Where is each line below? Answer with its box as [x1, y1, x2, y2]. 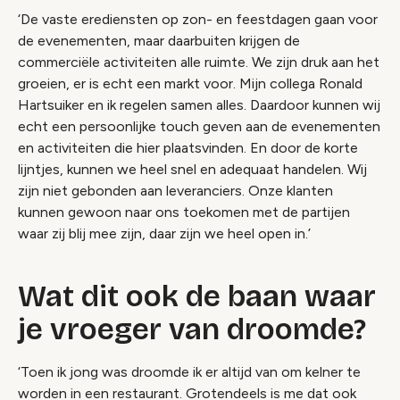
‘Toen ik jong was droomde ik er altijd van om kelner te [18, 363, 361, 381]
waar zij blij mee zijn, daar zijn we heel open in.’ [18, 225, 311, 243]
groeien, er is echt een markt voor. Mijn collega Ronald [18, 75, 362, 93]
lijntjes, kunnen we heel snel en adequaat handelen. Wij [18, 161, 367, 179]
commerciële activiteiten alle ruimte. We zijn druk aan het [18, 54, 379, 71]
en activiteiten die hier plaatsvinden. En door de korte [18, 139, 358, 157]
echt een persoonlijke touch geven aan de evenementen [18, 118, 380, 136]
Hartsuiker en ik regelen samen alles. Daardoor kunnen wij [18, 96, 380, 114]
